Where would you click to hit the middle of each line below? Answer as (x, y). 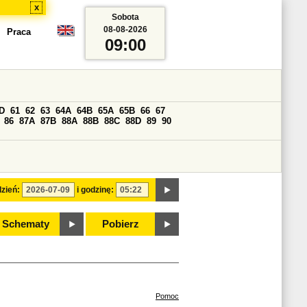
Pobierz (121, 224)
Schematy (25, 224)
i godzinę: (95, 190)
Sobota (125, 17)
